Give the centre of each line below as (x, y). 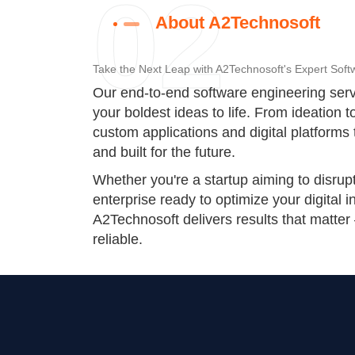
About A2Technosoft (238, 23)
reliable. (118, 240)
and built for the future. (164, 153)
